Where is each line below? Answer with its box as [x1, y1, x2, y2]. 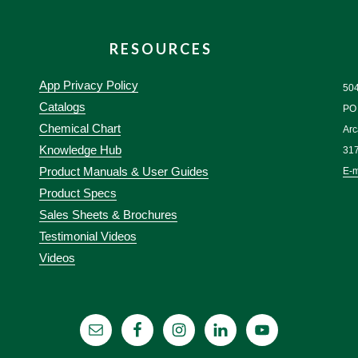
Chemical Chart [38, 121, 121, 135]
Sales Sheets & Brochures [38, 208, 177, 221]
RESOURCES [109, 40, 213, 58]
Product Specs [38, 186, 117, 200]
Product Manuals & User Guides [38, 165, 209, 178]
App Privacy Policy [38, 78, 138, 92]
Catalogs [38, 100, 86, 113]
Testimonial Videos [38, 229, 137, 243]
